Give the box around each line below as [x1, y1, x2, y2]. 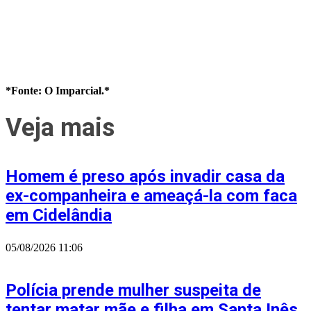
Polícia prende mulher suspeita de [6, 280, 261, 300]
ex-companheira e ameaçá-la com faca [6, 185, 297, 205]
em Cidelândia [6, 205, 112, 225]
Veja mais [6, 113, 115, 142]
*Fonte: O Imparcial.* [6, 85, 110, 96]
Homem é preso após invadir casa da [6, 166, 285, 186]
